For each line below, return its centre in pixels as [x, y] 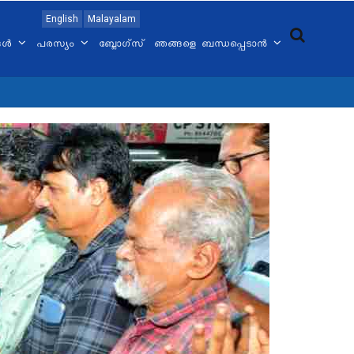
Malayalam [112, 19]
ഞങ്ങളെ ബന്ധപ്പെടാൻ [213, 45]
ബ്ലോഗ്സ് [121, 45]
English [62, 19]
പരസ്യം [57, 45]
